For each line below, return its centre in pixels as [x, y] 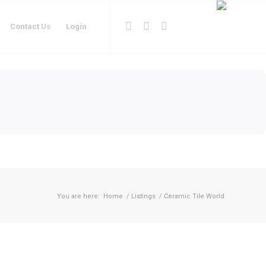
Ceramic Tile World [194, 196]
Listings [143, 196]
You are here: [78, 196]
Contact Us [30, 26]
